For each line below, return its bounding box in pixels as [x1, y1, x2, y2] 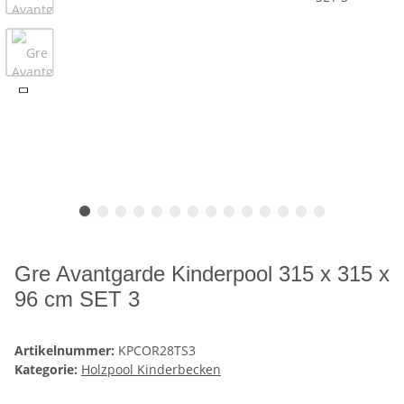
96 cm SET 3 [14, 287, 140, 312]
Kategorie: [14, 361, 81, 379]
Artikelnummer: [14, 342, 118, 360]
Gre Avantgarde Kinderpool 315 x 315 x [14, 262, 390, 287]
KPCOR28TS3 [118, 342, 196, 360]
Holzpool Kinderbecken [81, 361, 221, 379]
